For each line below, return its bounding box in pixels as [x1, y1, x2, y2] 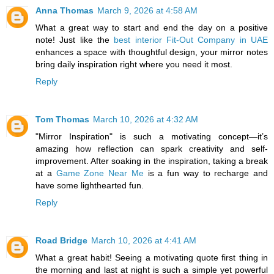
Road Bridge [35, 235, 87, 246]
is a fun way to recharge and [143, 168, 268, 179]
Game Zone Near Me [56, 168, 144, 179]
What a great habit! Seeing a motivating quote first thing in [35, 253, 268, 263]
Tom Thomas [35, 114, 89, 125]
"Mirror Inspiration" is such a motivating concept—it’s [35, 131, 268, 142]
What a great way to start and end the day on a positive [35, 23, 268, 33]
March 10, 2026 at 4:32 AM [93, 114, 198, 125]
